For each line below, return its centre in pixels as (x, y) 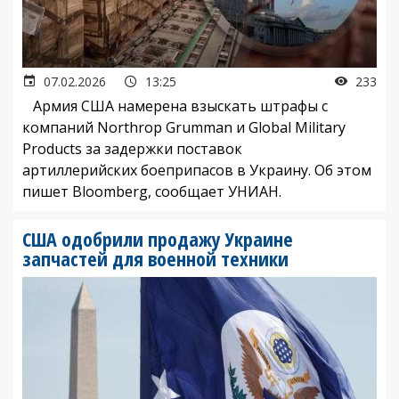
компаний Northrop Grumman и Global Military (184, 128)
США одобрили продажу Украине (158, 239)
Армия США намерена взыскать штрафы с (175, 106)
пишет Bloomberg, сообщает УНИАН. (152, 192)
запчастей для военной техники (155, 259)
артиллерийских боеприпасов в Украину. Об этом (197, 171)
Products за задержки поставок (132, 149)
